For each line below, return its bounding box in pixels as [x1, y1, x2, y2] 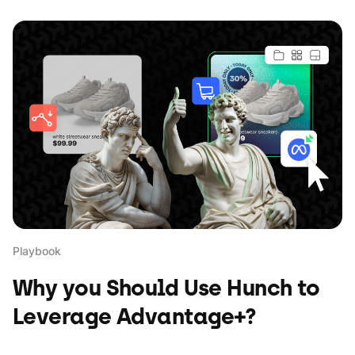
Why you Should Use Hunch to [13, 274, 320, 301]
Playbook [13, 244, 61, 258]
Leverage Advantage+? [13, 303, 257, 330]
